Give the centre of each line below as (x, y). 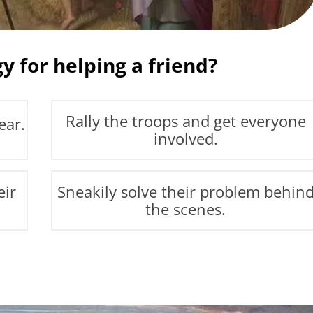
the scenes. (186, 209)
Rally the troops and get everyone (185, 121)
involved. (185, 138)
